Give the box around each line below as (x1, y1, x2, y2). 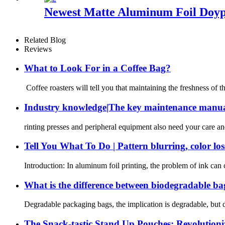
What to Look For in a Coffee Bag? (24, 63, 171, 74)
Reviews (24, 44, 52, 53)
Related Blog (24, 35, 66, 44)
